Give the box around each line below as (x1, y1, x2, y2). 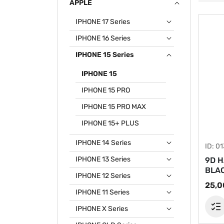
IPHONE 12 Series (75, 171, 130, 180)
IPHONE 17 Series (75, 17, 130, 26)
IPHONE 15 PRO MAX (81, 102, 146, 111)
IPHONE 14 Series (75, 138, 131, 147)
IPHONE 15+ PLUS (81, 119, 139, 127)
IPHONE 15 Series (75, 50, 134, 59)
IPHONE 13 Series (75, 155, 130, 163)
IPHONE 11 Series (75, 188, 129, 196)
